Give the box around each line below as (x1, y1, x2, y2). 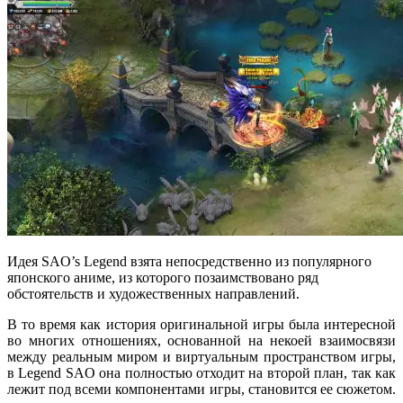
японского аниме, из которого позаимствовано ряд (7, 270, 318, 286)
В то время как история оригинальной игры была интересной (7, 317, 396, 333)
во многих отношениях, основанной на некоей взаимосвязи (7, 333, 396, 349)
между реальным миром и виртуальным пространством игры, (7, 349, 396, 365)
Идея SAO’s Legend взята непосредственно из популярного (7, 254, 372, 270)
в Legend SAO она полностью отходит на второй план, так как (7, 365, 396, 381)
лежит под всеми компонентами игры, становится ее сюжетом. (7, 381, 396, 398)
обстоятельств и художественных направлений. (7, 286, 300, 302)
